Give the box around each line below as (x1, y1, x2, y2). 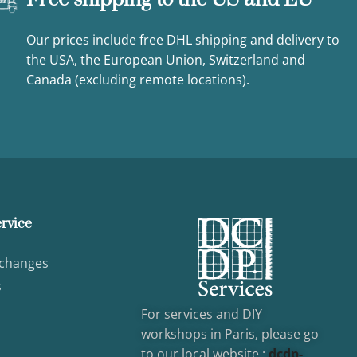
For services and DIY (140, 305, 262, 324)
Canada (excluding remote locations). (26, 70, 250, 88)
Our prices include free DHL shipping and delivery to (26, 30, 340, 49)
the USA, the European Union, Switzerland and (26, 50, 306, 69)
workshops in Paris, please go (140, 325, 319, 343)
